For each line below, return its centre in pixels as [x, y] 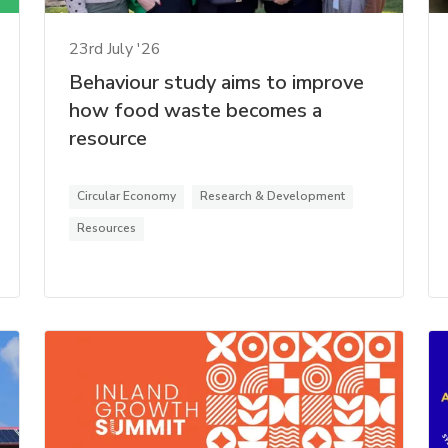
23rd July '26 [115, 48]
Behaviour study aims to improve [217, 82]
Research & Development [273, 195]
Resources [107, 227]
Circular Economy [127, 195]
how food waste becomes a [196, 110]
